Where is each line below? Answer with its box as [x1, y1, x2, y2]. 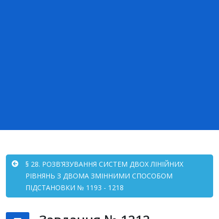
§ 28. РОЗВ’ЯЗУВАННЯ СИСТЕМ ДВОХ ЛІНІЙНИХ [25, 159, 183, 169]
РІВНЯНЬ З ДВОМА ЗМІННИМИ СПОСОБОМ [25, 171, 173, 180]
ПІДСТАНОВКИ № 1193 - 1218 [25, 183, 124, 192]
